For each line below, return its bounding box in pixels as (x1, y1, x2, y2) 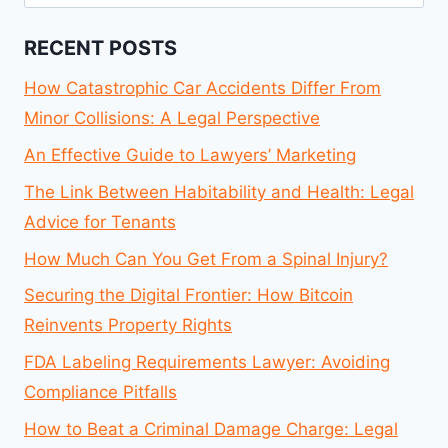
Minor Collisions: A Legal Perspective (24, 108, 320, 129)
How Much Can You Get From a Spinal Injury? (24, 248, 388, 269)
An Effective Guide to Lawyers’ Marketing (24, 145, 356, 166)
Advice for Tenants (24, 211, 176, 232)
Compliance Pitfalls (24, 382, 177, 403)
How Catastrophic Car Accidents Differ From (24, 78, 381, 99)
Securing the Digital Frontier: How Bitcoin (24, 285, 353, 306)
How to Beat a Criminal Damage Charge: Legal (24, 419, 398, 440)
